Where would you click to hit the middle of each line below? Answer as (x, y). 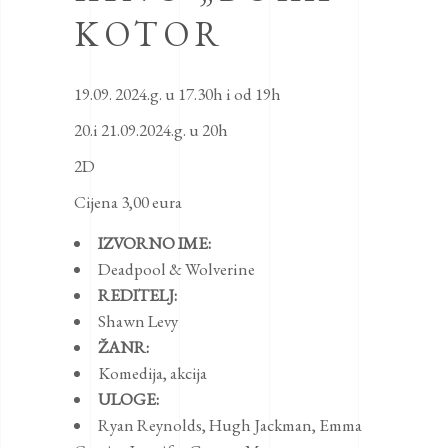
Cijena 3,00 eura (128, 202)
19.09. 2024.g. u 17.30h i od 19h (177, 94)
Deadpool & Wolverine (176, 269)
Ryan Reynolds (150, 425)
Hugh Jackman (260, 425)
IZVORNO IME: (154, 243)
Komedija (130, 373)
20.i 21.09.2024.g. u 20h (151, 130)
